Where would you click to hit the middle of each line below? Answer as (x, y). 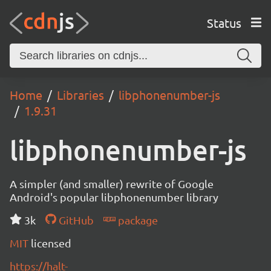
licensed (51, 243)
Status (224, 22)
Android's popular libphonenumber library (114, 197)
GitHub (75, 220)
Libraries (80, 95)
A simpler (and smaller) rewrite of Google (112, 184)
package (136, 220)
